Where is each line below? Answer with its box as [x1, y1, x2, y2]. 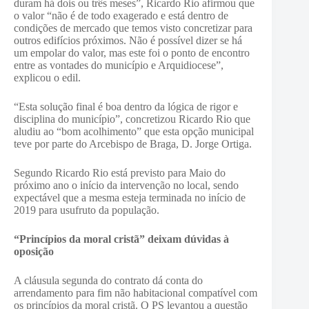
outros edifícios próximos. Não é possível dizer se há [14, 34, 242, 46]
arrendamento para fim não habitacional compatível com [14, 287, 257, 299]
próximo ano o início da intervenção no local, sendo [14, 179, 239, 191]
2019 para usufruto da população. [14, 204, 159, 216]
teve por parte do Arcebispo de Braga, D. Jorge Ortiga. [14, 138, 252, 150]
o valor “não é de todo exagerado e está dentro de [14, 10, 228, 21]
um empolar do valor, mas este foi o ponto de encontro [14, 47, 250, 59]
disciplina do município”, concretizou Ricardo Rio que [14, 113, 250, 125]
